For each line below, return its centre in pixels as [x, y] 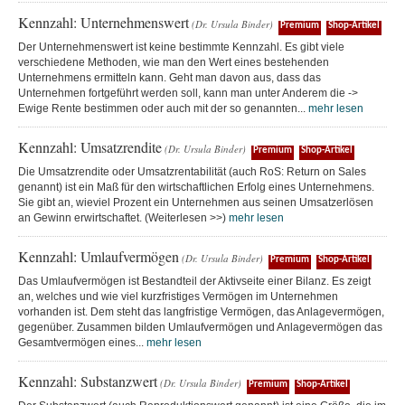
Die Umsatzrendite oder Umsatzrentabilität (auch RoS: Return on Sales [192, 172]
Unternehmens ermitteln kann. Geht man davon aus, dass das [170, 78]
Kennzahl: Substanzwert [88, 381]
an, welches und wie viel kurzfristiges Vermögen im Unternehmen [178, 297]
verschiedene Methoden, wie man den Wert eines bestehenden [174, 62]
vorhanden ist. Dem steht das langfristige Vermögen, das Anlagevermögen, [201, 312]
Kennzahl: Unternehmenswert [104, 22]
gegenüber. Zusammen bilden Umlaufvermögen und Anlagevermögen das [200, 327]
